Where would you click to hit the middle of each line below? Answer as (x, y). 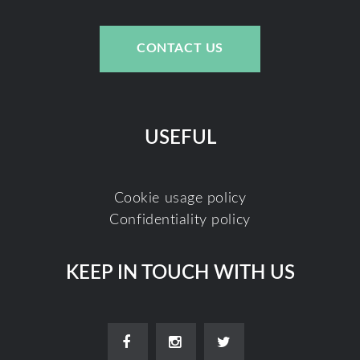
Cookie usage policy (180, 198)
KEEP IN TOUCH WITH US (180, 273)
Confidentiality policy (180, 220)
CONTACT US (180, 49)
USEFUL (180, 138)
